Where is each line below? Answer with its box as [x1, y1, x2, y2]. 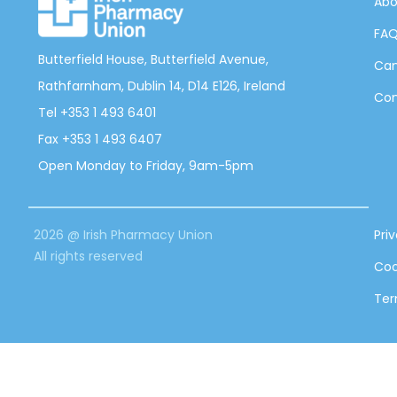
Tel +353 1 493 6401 [38, 103, 156, 121]
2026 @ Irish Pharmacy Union [34, 225, 213, 244]
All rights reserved [34, 246, 143, 265]
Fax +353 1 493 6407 [38, 129, 162, 148]
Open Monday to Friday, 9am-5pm [38, 156, 253, 175]
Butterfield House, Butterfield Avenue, [38, 50, 269, 68]
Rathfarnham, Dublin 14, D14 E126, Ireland [38, 76, 285, 95]
